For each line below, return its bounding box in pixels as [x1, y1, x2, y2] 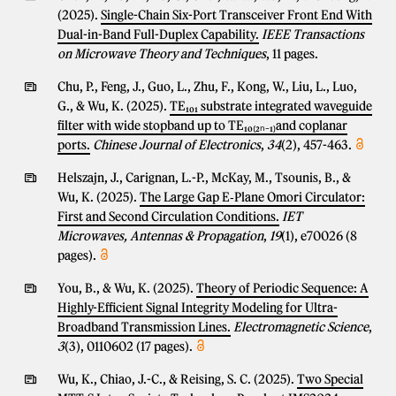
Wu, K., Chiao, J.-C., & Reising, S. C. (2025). [57, 371, 297, 387]
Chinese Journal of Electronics [93, 137, 261, 153]
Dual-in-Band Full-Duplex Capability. [57, 27, 259, 42]
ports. [57, 137, 90, 153]
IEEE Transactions [262, 27, 364, 42]
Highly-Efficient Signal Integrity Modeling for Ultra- [57, 300, 338, 316]
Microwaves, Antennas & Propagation [57, 228, 263, 244]
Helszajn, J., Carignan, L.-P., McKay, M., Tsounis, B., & [57, 170, 351, 186]
